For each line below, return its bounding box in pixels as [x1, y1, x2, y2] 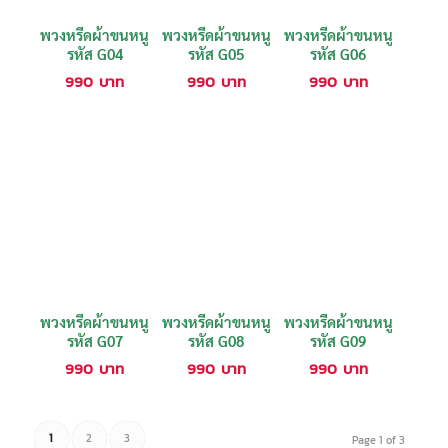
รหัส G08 [188, 331, 245, 351]
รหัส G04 [66, 44, 123, 64]
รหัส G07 [66, 331, 123, 351]
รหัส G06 [310, 44, 367, 64]
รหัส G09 [310, 331, 367, 351]
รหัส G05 [188, 44, 245, 64]
